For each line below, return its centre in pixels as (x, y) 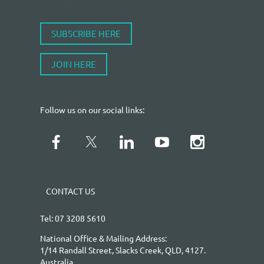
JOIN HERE (74, 64)
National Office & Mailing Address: (103, 238)
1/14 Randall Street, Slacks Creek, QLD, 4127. (123, 250)
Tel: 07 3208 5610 (73, 218)
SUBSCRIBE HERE (86, 33)
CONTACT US (70, 191)
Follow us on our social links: (92, 109)
